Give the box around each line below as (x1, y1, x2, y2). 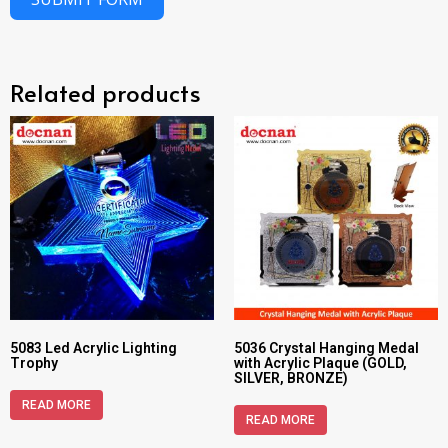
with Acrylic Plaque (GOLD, (234, 354, 407, 371)
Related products (10, 75, 201, 109)
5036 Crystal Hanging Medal (234, 339, 419, 356)
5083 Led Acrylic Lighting (10, 339, 177, 356)
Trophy (10, 354, 58, 371)
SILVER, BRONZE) (234, 369, 348, 386)
